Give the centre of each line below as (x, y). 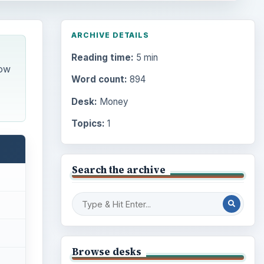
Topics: (88, 123)
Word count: (99, 80)
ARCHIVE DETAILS (110, 35)
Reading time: (102, 57)
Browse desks (106, 251)
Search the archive (118, 169)
